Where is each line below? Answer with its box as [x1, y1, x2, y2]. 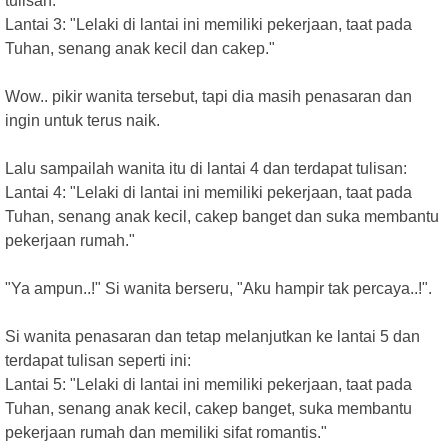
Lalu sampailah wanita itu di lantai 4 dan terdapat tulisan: [5, 160, 407, 177]
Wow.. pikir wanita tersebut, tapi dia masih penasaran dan [5, 88, 412, 105]
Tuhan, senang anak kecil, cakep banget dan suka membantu [5, 208, 439, 225]
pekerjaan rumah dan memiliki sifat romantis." [5, 424, 327, 441]
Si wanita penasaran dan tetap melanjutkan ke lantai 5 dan [5, 328, 420, 345]
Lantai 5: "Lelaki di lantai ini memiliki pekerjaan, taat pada [5, 376, 412, 393]
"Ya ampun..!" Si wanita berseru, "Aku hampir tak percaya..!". [5, 280, 432, 297]
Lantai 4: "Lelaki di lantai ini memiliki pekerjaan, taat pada [5, 184, 412, 201]
